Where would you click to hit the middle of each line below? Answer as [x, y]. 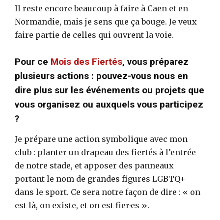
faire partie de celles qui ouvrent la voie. [94, 35]
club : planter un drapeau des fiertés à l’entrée [105, 152]
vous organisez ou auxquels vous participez [109, 104]
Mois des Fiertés [86, 61]
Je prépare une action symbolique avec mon [101, 139]
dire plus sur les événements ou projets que [110, 90]
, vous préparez [155, 61]
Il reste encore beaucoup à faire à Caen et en [101, 8]
